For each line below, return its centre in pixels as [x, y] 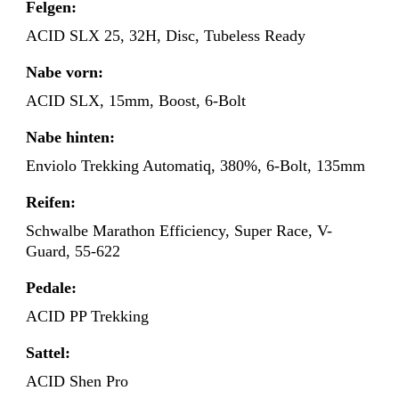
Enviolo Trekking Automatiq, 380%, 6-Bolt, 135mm [195, 166]
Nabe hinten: [70, 138]
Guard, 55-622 [73, 252]
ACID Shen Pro [77, 382]
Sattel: [48, 353]
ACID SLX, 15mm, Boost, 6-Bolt [136, 101]
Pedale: [51, 288]
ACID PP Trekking [87, 317]
